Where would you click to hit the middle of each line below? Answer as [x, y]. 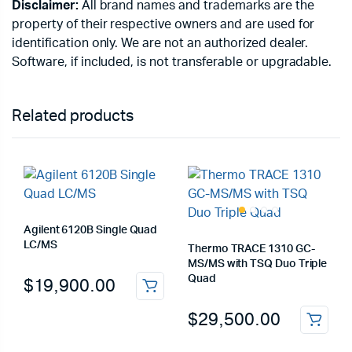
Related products [73, 116]
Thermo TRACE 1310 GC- [251, 249]
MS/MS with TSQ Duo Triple [258, 264]
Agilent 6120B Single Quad [91, 230]
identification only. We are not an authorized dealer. [160, 43]
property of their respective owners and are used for [163, 24]
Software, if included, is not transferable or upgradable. [172, 62]
